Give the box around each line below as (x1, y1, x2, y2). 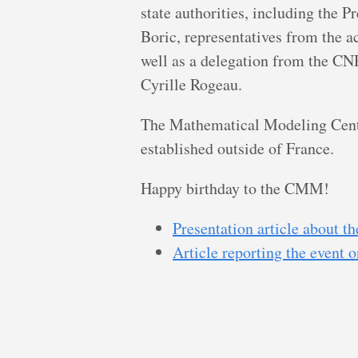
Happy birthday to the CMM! (141, 177, 329, 200)
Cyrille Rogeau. (141, 74, 242, 96)
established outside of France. (141, 137, 334, 160)
